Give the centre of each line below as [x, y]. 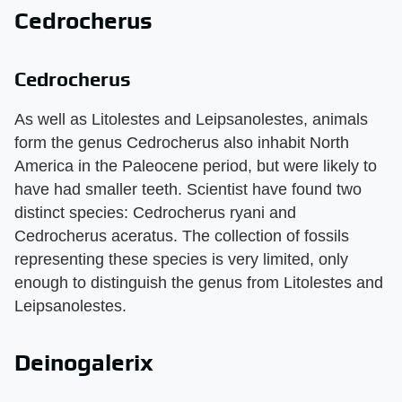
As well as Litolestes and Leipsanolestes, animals [191, 119]
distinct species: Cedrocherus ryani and [155, 212]
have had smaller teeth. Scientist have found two [188, 189]
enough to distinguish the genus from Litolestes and [199, 282]
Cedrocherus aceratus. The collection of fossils [182, 236]
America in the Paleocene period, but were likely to [196, 166]
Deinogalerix [84, 362]
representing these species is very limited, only [181, 259]
